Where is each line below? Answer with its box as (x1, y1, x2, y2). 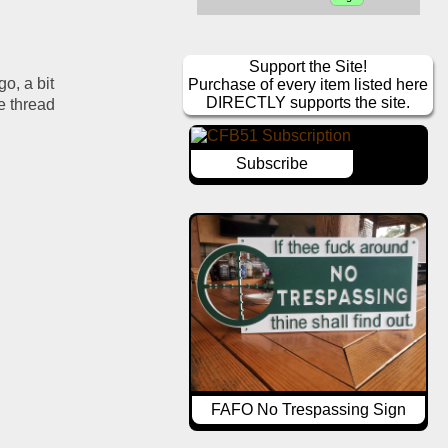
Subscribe (235, 155, 308, 173)
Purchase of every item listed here (188, 76, 429, 94)
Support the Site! (249, 58, 368, 76)
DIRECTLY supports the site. (206, 94, 411, 112)
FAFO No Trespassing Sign (210, 401, 406, 419)
